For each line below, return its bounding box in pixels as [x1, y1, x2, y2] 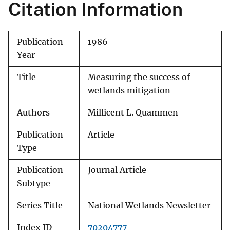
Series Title [17, 201, 63, 211]
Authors [17, 108, 50, 118]
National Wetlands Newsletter [88, 201, 210, 211]
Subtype [17, 179, 50, 189]
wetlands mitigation [88, 86, 170, 96]
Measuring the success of [88, 72, 190, 83]
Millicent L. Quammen [88, 108, 178, 118]
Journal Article [88, 165, 146, 176]
